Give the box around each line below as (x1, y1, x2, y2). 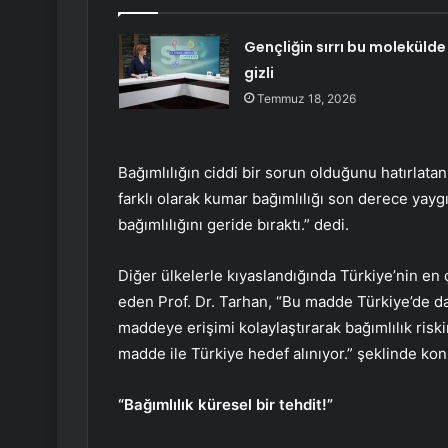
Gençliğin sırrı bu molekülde (243, 36, 446, 57)
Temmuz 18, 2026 (256, 90, 356, 106)
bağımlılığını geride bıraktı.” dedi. (118, 214, 349, 234)
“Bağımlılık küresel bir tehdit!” (118, 394, 337, 414)
